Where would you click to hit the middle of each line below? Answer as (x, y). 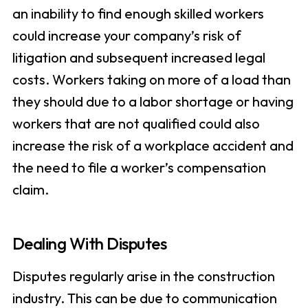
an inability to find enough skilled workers (138, 14)
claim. (30, 190)
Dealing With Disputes (89, 244)
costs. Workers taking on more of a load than (151, 80)
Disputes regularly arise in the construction (143, 276)
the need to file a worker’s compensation (139, 168)
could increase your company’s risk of (126, 36)
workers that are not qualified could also (136, 124)
